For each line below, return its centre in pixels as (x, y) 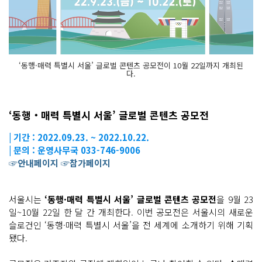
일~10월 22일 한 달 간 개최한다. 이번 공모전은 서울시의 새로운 (131, 212)
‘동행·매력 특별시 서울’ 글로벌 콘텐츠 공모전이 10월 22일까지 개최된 (131, 65)
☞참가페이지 (86, 163)
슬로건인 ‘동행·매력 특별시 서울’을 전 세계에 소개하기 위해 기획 (131, 225)
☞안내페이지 (34, 163)
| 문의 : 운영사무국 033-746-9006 (75, 150)
